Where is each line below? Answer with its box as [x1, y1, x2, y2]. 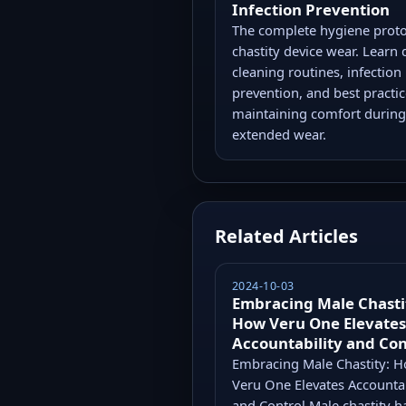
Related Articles [215, 223, 358, 248]
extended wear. [231, 124, 326, 143]
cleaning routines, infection [231, 62, 401, 81]
